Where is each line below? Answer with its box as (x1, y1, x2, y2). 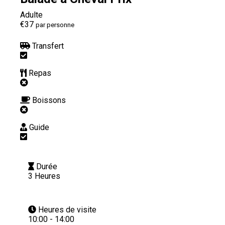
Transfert (32, 41, 64, 51)
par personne (36, 21, 74, 29)
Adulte (20, 10, 43, 20)
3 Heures (28, 171, 60, 181)
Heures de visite (38, 204, 96, 214)
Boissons (32, 95, 66, 105)
